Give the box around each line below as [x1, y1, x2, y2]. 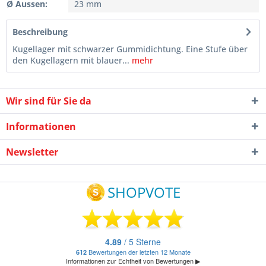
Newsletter [6, 145, 58, 159]
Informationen [6, 120, 76, 134]
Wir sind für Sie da [6, 94, 91, 108]
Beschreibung [12, 26, 68, 38]
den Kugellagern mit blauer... [12, 55, 129, 66]
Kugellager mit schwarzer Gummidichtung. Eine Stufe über [12, 43, 248, 55]
